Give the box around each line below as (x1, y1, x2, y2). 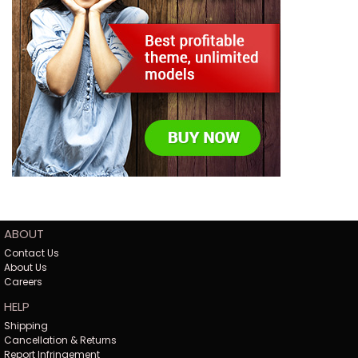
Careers (4, 275, 42, 289)
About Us (4, 261, 47, 275)
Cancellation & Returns (4, 333, 117, 348)
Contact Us (4, 246, 59, 261)
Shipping (4, 319, 48, 333)
